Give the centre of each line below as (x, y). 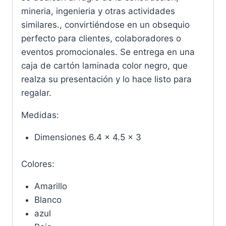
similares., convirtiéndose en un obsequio (105, 25)
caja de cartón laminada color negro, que (104, 66)
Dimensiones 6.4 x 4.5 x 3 (88, 137)
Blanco (48, 200)
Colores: (38, 164)
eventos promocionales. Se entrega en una (108, 52)
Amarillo (50, 186)
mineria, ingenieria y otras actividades (98, 11)
